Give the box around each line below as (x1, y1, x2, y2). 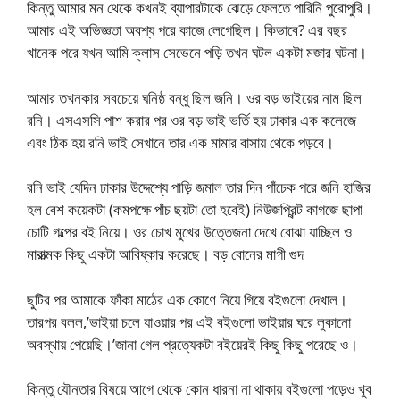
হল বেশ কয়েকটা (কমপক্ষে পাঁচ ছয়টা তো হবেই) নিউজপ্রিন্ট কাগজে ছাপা (27, 199, 362, 221)
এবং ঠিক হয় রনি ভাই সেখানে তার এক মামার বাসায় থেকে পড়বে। (27, 131, 334, 153)
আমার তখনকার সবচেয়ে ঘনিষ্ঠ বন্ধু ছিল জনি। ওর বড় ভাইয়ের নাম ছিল (27, 87, 362, 108)
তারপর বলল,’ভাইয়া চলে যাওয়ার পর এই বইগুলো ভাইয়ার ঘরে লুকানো (27, 311, 351, 332)
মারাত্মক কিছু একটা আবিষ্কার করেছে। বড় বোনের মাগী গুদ (27, 244, 304, 265)
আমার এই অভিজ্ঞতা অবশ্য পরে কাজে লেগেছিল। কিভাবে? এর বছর (27, 20, 347, 41)
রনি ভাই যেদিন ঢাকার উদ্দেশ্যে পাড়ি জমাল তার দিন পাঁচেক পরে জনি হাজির (27, 177, 371, 198)
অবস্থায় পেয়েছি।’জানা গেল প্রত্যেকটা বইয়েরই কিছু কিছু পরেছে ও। (27, 333, 358, 354)
